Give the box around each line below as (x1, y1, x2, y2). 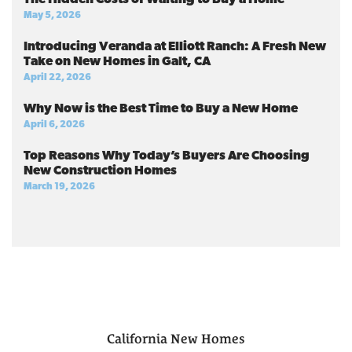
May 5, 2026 (24, 10, 81, 20)
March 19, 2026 (24, 181, 95, 192)
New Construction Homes (24, 164, 177, 178)
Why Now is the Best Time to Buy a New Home (24, 102, 298, 115)
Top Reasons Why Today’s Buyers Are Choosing (24, 149, 310, 163)
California (107, 330, 167, 346)
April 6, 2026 (24, 119, 85, 130)
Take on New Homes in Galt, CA (24, 55, 211, 68)
